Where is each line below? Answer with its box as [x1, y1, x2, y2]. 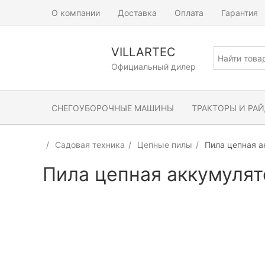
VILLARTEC [111, 44, 176, 59]
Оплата [174, 7, 203, 18]
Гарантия [221, 7, 258, 18]
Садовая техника [55, 140, 125, 150]
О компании [51, 7, 100, 18]
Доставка [118, 7, 157, 18]
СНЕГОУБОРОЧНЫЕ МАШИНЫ [51, 102, 174, 113]
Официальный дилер [111, 61, 196, 72]
